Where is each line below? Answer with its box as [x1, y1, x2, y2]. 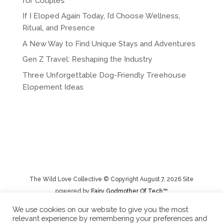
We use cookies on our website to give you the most [12, 205, 188, 214]
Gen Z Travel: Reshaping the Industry [22, 55, 152, 64]
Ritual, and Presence [22, 23, 95, 33]
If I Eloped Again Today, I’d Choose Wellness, [22, 11, 180, 21]
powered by [55, 187, 92, 195]
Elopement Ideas [22, 82, 84, 92]
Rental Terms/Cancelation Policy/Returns [73, 214, 194, 222]
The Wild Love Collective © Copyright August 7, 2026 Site [29, 175, 194, 183]
